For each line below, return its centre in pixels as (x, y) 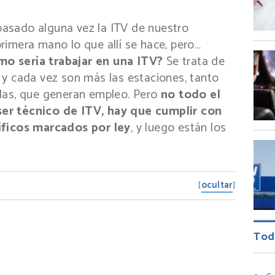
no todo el (191, 95)
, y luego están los (178, 128)
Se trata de (194, 61)
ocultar (217, 185)
